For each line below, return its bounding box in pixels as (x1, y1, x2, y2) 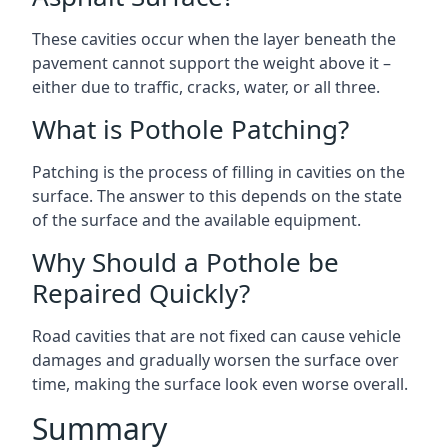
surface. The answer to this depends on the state (32, 185, 402, 207)
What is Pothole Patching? (32, 111, 349, 147)
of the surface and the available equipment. (32, 209, 361, 231)
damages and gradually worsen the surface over (32, 349, 399, 371)
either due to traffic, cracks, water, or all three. (32, 76, 380, 98)
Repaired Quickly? (32, 275, 250, 311)
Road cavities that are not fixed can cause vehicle (32, 325, 401, 347)
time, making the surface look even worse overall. (32, 373, 408, 395)
